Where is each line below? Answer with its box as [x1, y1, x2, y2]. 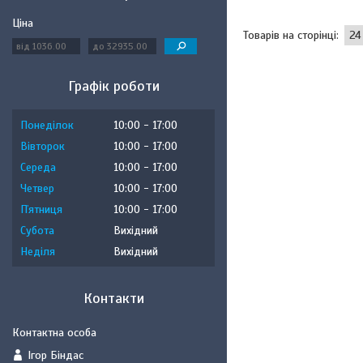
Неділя [20, 245, 55, 258]
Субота [20, 224, 54, 237]
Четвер [20, 181, 54, 195]
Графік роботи [67, 77, 160, 95]
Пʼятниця [20, 203, 62, 216]
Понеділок [20, 118, 74, 132]
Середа [20, 160, 56, 174]
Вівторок [20, 139, 65, 153]
